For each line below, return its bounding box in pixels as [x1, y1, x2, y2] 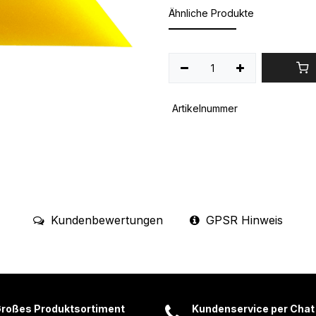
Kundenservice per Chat [192, 302, 315, 315]
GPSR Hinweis [206, 212, 284, 227]
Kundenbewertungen [47, 212, 163, 227]
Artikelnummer [171, 102, 238, 114]
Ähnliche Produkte [169, 7, 254, 19]
